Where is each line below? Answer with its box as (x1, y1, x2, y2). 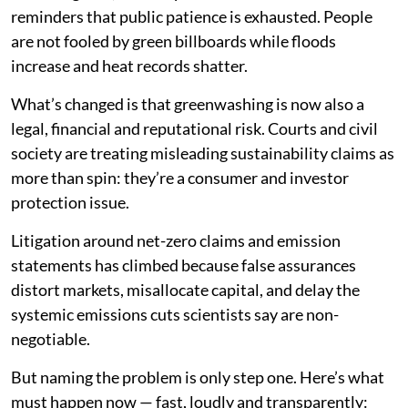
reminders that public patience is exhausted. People (11, 6, 372, 26)
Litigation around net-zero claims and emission (11, 230, 341, 250)
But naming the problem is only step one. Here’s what (11, 367, 384, 387)
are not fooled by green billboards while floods (11, 31, 336, 51)
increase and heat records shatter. (11, 56, 248, 76)
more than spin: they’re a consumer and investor (11, 168, 349, 188)
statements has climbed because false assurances (11, 255, 356, 275)
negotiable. (11, 329, 90, 349)
